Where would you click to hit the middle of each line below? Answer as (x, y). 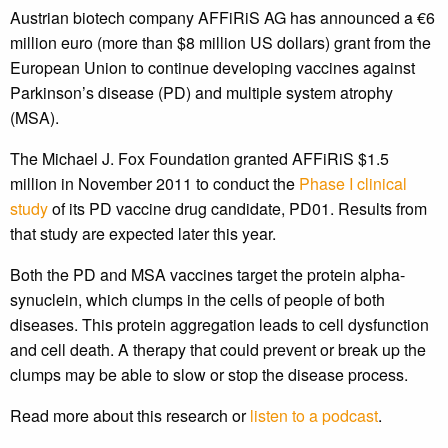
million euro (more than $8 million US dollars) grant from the (220, 43)
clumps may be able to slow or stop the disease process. (209, 375)
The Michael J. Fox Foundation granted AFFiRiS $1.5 (199, 159)
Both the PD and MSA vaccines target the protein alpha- (207, 275)
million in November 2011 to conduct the (154, 184)
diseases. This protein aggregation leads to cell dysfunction (219, 325)
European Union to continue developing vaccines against (212, 68)
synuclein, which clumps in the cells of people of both (197, 300)
